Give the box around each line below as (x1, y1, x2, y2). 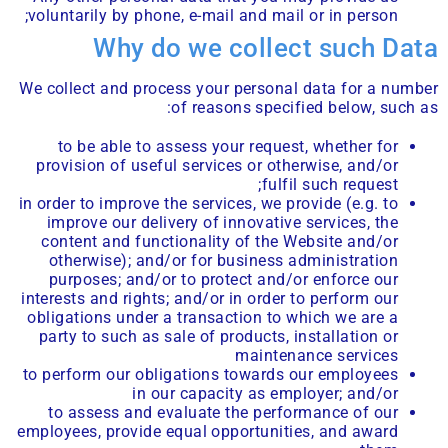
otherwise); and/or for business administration (48, 250, 398, 270)
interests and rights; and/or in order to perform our (21, 288, 398, 308)
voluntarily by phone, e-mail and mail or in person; (27, 6, 398, 26)
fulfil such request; (261, 174, 398, 194)
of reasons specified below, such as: (171, 98, 438, 118)
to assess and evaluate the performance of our (48, 402, 398, 422)
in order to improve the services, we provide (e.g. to (18, 193, 398, 213)
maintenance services (235, 345, 398, 365)
